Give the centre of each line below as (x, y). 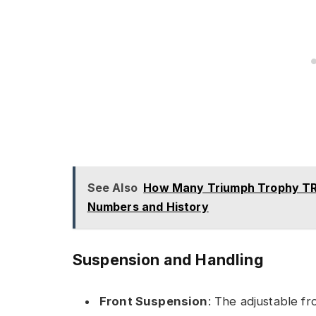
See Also (112, 187)
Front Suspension (154, 302)
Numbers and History (148, 206)
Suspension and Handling (168, 260)
